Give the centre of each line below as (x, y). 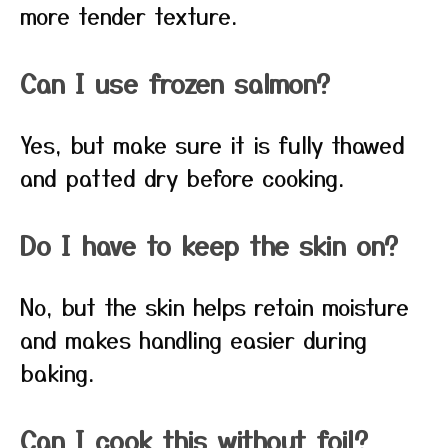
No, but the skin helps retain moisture (214, 306)
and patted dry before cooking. (182, 177)
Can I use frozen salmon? (175, 82)
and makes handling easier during (193, 339)
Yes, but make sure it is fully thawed (212, 144)
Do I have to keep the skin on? (209, 244)
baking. (57, 372)
